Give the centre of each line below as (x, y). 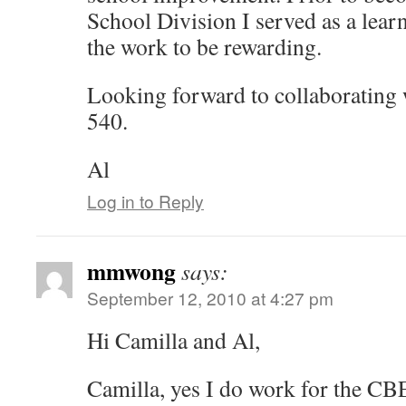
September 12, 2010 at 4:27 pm (210, 298)
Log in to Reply (145, 201)
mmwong (131, 271)
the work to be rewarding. (204, 46)
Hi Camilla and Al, (174, 340)
